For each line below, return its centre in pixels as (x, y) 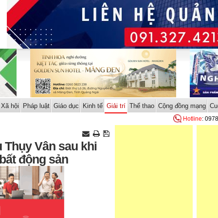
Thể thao (142, 106)
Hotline (192, 119)
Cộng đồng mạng (182, 106)
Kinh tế (92, 106)
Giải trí (116, 106)
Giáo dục (66, 106)
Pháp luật (36, 106)
